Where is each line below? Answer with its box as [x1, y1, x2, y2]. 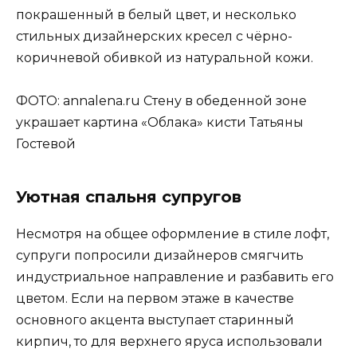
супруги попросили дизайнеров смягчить [16, 248, 304, 264]
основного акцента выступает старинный [16, 312, 294, 328]
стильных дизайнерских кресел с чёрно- [16, 29, 292, 45]
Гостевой [16, 136, 76, 152]
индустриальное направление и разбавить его [16, 269, 334, 285]
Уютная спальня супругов [16, 187, 241, 207]
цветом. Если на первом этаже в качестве [16, 291, 294, 307]
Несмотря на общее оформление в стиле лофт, [16, 226, 329, 242]
